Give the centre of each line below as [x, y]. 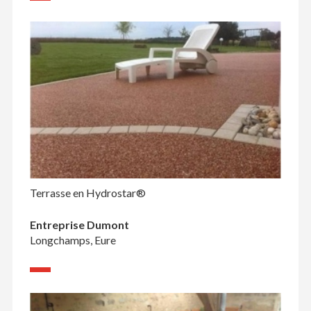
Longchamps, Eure [73, 239]
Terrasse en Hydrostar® [87, 192]
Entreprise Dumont [79, 224]
